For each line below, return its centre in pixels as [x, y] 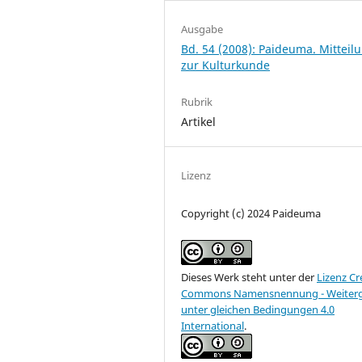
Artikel [198, 121]
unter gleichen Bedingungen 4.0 [258, 309]
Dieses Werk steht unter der [249, 277]
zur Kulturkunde [225, 65]
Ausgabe [202, 29]
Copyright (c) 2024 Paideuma [251, 213]
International [213, 325]
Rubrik [197, 101]
